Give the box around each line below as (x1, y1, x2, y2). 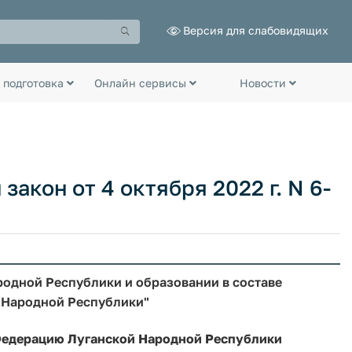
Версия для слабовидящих (183, 23, 328, 37)
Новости (239, 75, 289, 90)
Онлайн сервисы (94, 75, 189, 90)
